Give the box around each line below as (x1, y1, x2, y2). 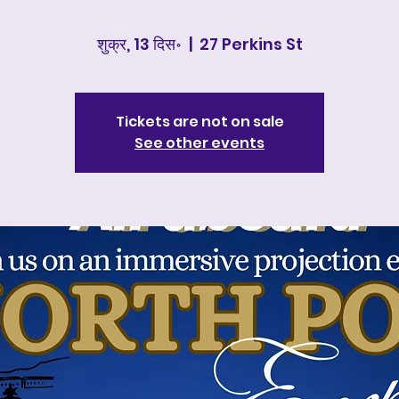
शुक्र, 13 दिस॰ (96, 33, 182, 55)
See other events (134, 133, 265, 153)
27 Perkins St (199, 33, 303, 55)
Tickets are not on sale (115, 111, 284, 132)
